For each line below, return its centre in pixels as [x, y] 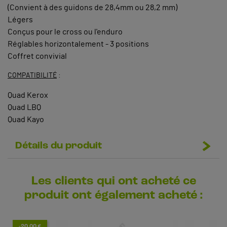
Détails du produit [59, 146]
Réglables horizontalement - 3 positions [78, 44]
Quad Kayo [26, 119]
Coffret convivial [37, 56]
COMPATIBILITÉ [32, 75]
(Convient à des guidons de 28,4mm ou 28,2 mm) [92, 7]
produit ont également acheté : [113, 195]
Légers [20, 20]
